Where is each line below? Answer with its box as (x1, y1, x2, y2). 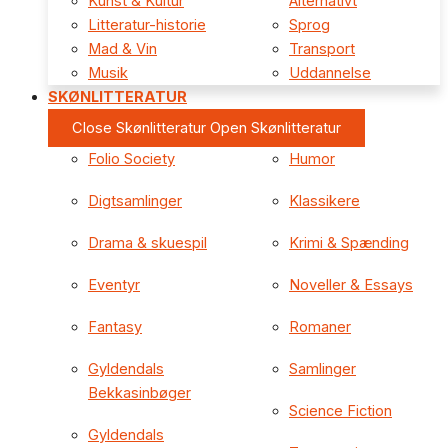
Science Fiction (289, 401, 392, 420)
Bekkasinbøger (88, 383, 191, 402)
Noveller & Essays (289, 275, 413, 294)
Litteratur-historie (88, 15, 206, 34)
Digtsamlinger (88, 191, 182, 210)
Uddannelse (289, 63, 371, 82)
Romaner (289, 317, 351, 336)
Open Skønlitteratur (210, 118, 341, 137)
